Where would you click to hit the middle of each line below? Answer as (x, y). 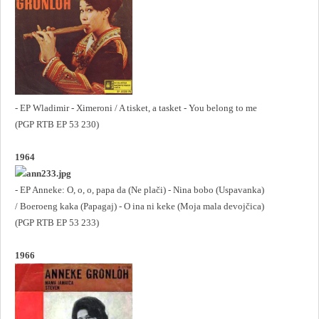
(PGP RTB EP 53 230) (57, 124)
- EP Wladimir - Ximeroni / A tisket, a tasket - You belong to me (136, 108)
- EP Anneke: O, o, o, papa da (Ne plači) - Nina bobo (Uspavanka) (140, 189)
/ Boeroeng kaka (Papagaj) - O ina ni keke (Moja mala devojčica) (140, 206)
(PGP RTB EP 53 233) (57, 222)
